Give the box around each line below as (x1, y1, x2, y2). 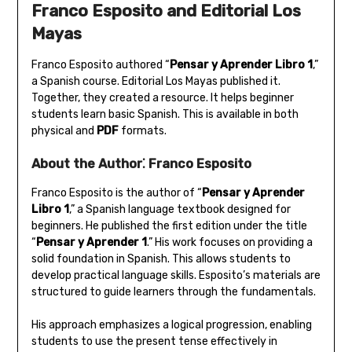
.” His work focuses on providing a (146, 236, 313, 250)
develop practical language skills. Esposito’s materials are (31, 269, 321, 283)
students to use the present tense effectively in (31, 335, 277, 349)
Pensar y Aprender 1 (35, 236, 147, 250)
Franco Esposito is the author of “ (31, 186, 202, 200)
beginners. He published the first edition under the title (31, 219, 307, 233)
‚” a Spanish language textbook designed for (68, 203, 291, 217)
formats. (118, 124, 167, 138)
